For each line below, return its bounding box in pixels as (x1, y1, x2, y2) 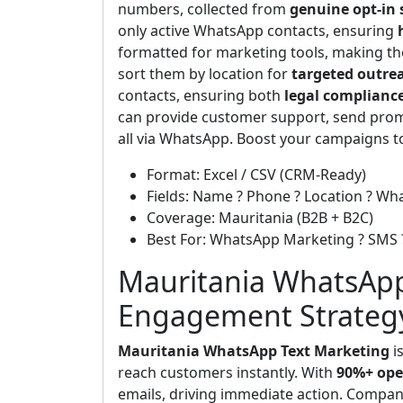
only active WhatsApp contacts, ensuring (118, 21, 398, 40)
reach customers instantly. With (118, 363, 336, 382)
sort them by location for (118, 64, 291, 84)
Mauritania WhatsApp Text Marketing (118, 341, 390, 361)
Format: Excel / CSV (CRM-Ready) (147, 165, 366, 184)
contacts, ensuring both (118, 85, 284, 105)
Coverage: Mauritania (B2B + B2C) (147, 208, 373, 228)
